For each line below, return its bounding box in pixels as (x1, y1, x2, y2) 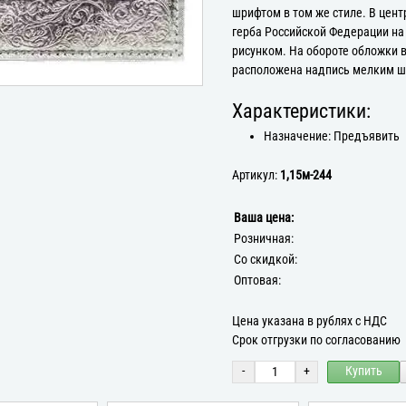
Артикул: (232, 167, 280, 183)
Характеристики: (232, 99, 371, 122)
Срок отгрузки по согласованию (232, 332, 401, 348)
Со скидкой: (234, 251, 297, 267)
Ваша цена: (234, 209, 294, 226)
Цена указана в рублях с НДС (232, 313, 387, 329)
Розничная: (234, 230, 294, 246)
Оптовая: (234, 272, 281, 288)
